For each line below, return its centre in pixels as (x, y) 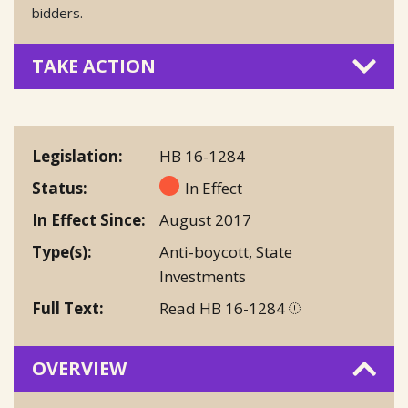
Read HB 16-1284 (224, 308)
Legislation (75, 156)
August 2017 (205, 220)
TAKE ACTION (94, 66)
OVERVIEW (79, 368)
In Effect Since (87, 220)
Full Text (66, 308)
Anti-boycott (204, 252)
